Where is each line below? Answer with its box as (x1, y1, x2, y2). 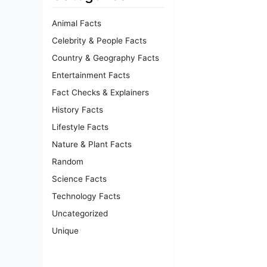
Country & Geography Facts (52, 53, 159, 63)
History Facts (52, 105, 103, 115)
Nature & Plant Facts (52, 139, 132, 150)
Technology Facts (52, 191, 120, 201)
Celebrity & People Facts (52, 36, 147, 46)
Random (52, 157, 83, 167)
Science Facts (52, 174, 107, 184)
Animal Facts (52, 18, 101, 29)
